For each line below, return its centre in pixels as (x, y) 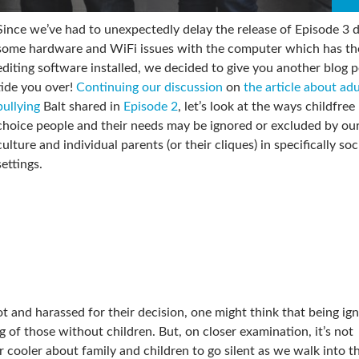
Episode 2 (151, 106)
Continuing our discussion (149, 87)
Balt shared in (82, 106)
